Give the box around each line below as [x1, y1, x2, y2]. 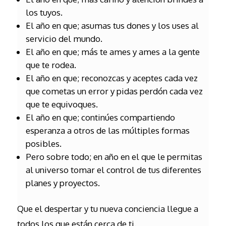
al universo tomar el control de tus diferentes [25, 164, 201, 175]
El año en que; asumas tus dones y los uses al [25, 20, 199, 31]
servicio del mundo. [25, 33, 102, 44]
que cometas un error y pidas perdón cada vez [25, 86, 203, 96]
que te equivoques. [25, 99, 98, 109]
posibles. [25, 138, 62, 149]
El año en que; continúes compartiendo [25, 112, 175, 123]
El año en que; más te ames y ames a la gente [25, 46, 200, 57]
